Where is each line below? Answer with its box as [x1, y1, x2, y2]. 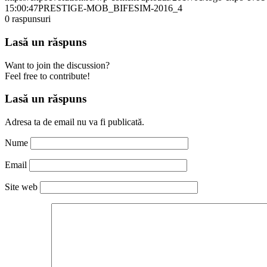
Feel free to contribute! [5, 70, 90, 81]
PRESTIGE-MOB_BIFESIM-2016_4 [38, 3, 182, 14]
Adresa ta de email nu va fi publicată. [5, 117, 144, 128]
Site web [5, 182, 38, 193]
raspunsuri [12, 14, 51, 24]
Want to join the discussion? [5, 60, 110, 70]
